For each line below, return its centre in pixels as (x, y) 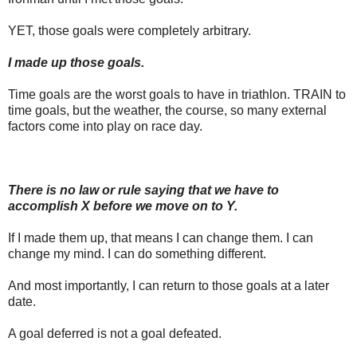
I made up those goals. (76, 62)
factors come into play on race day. (105, 126)
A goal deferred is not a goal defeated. (115, 333)
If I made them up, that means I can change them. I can (161, 237)
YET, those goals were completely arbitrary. (129, 30)
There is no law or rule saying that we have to (143, 190)
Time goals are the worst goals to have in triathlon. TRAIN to (177, 94)
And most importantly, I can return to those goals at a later (169, 285)
